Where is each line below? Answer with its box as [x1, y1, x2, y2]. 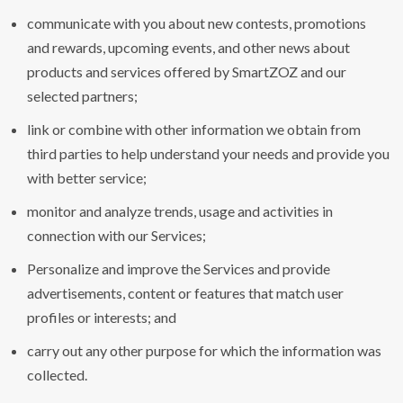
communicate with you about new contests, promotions [27, 14, 366, 32]
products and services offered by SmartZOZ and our [27, 63, 346, 81]
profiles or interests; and [27, 309, 176, 327]
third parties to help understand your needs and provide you [27, 145, 390, 163]
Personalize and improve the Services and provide [27, 260, 330, 278]
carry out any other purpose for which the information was [27, 342, 381, 360]
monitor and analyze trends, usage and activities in [27, 202, 333, 220]
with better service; [27, 169, 147, 187]
